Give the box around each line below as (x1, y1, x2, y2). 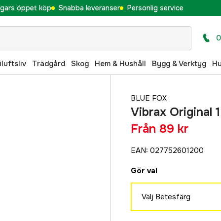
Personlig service (127, 3, 184, 12)
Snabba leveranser (58, 3, 120, 12)
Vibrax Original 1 (131, 105, 220, 119)
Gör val (131, 166, 157, 176)
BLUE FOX (131, 93, 167, 103)
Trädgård (32, 58, 65, 69)
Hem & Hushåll (95, 58, 146, 69)
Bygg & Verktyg (152, 58, 206, 69)
